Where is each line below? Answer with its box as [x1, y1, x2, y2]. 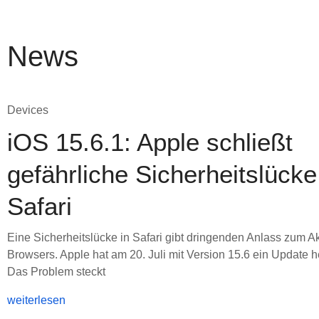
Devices [7, 104, 48, 116]
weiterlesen [7, 294, 66, 306]
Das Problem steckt [7, 266, 105, 278]
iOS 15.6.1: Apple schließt [7, 128, 293, 156]
